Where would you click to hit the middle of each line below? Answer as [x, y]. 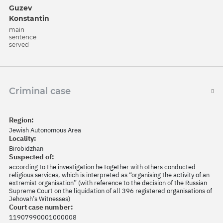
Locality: [23, 139]
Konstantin [29, 19]
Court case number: [41, 207]
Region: [21, 120]
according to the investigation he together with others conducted [102, 167]
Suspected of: [32, 157]
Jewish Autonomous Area [45, 130]
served [19, 45]
